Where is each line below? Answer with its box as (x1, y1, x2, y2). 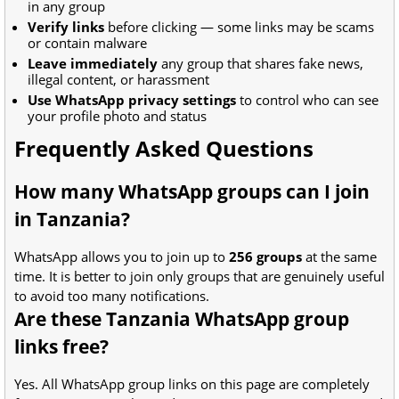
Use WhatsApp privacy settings (28, 91, 236, 109)
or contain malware (28, 34, 147, 52)
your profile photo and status (28, 107, 207, 125)
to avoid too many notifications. (14, 287, 209, 305)
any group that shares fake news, (158, 54, 363, 72)
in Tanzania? (14, 207, 130, 232)
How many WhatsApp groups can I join (14, 179, 370, 204)
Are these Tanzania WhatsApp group (14, 306, 349, 331)
